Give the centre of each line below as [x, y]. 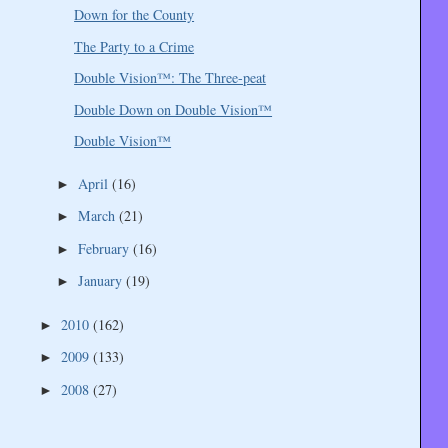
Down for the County [134, 14]
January [101, 281]
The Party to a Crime [134, 46]
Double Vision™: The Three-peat [170, 78]
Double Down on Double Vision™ [173, 109]
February [105, 248]
